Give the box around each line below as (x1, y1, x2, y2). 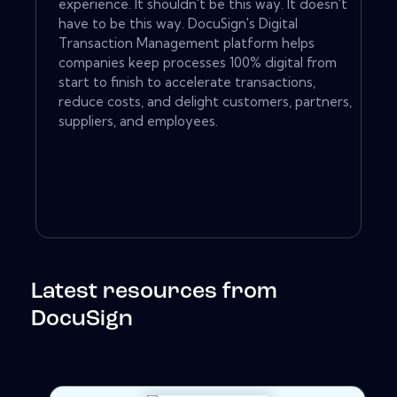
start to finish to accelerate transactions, (58, 74, 315, 91)
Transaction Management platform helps (58, 35, 315, 52)
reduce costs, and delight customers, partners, (58, 93, 352, 111)
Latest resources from (31, 281, 277, 304)
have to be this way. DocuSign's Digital (58, 15, 298, 33)
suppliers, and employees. (58, 113, 218, 130)
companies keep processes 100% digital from (58, 54, 337, 72)
